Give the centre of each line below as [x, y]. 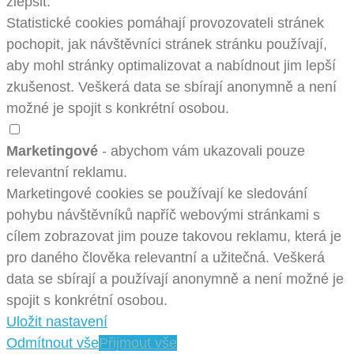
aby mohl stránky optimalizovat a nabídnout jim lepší [171, 65]
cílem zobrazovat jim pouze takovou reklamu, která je [174, 236]
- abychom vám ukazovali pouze [201, 151]
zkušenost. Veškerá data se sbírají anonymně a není [171, 87]
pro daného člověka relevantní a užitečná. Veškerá [166, 257]
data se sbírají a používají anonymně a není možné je [175, 279]
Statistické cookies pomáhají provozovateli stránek [165, 23]
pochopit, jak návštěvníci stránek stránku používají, [167, 44]
